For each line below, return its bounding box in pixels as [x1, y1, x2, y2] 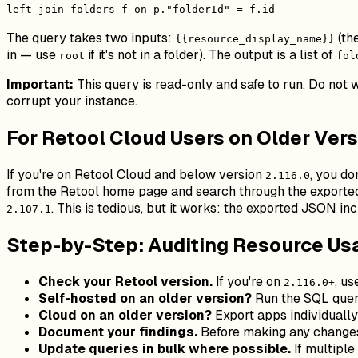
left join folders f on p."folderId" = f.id [6, 3, 275, 16]
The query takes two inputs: [6, 30, 175, 47]
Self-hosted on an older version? [38, 289, 252, 307]
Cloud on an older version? [38, 306, 212, 324]
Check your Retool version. [38, 272, 213, 290]
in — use [6, 46, 59, 64]
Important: [6, 76, 74, 93]
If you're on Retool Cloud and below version [6, 166, 265, 184]
